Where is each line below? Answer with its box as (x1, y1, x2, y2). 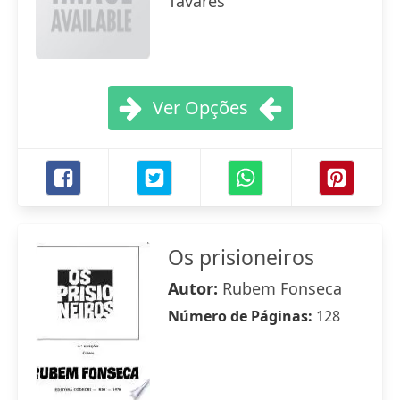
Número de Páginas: (168, 306, 316, 326)
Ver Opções (152, 96, 248, 120)
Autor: (168, 278, 222, 299)
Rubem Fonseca (222, 278, 342, 299)
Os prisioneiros (168, 243, 314, 271)
